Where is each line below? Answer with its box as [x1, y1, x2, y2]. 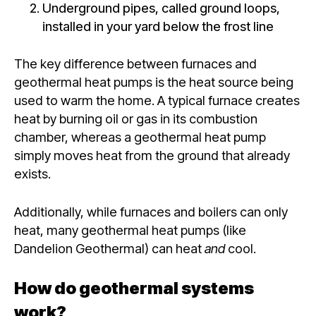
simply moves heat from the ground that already [14, 147, 290, 164]
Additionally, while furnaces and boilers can [14, 203, 264, 219]
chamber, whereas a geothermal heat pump [14, 129, 266, 145]
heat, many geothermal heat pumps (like [14, 221, 246, 238]
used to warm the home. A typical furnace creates [14, 92, 300, 109]
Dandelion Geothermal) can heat [14, 240, 205, 256]
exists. [14, 166, 51, 182]
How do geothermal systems [14, 278, 254, 298]
